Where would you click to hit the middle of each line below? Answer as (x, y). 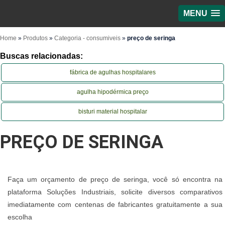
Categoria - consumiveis (87, 38)
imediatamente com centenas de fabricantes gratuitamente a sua (115, 205)
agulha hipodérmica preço (113, 92)
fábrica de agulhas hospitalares (113, 72)
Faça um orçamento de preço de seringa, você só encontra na (115, 180)
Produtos (35, 38)
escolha (20, 217)
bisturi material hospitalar (113, 111)
